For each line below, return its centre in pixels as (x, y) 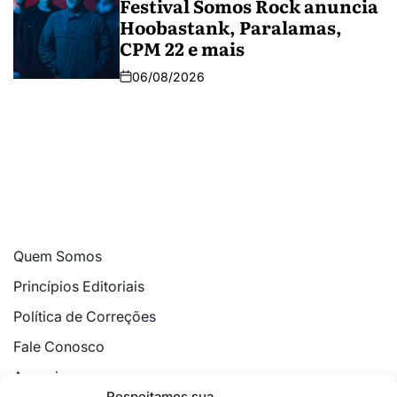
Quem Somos (58, 256)
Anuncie (40, 376)
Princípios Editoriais (79, 286)
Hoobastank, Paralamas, (231, 26)
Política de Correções (85, 316)
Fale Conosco (59, 346)
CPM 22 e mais (182, 47)
